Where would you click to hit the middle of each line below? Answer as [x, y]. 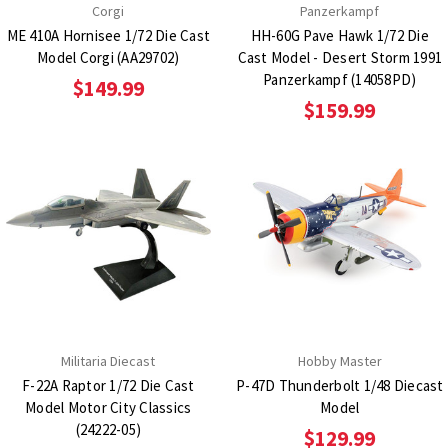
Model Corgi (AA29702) [108, 58]
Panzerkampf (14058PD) [340, 80]
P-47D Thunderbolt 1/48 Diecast [340, 385]
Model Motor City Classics [108, 407]
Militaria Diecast [108, 360]
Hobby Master [339, 360]
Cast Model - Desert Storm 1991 [339, 58]
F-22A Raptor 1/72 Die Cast [108, 385]
